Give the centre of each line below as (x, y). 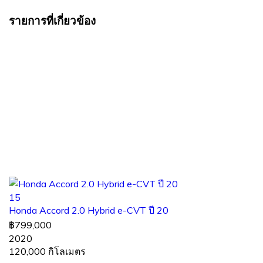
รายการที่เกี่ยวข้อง (52, 20)
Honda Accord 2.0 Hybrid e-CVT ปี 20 (89, 210)
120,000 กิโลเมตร (47, 251)
